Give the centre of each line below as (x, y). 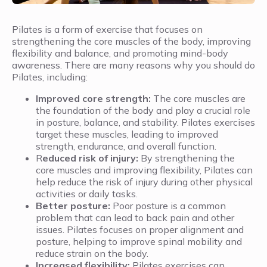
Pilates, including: (50, 77)
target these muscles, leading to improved (127, 134)
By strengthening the (187, 158)
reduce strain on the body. (92, 254)
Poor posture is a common (168, 206)
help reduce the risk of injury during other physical (144, 182)
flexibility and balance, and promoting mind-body (120, 53)
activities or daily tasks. (87, 194)
